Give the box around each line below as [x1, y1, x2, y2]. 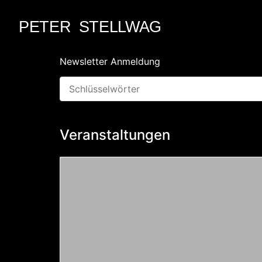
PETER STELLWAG [19, 18, 162, 36]
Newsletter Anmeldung [60, 56, 160, 67]
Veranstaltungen [60, 126, 170, 144]
